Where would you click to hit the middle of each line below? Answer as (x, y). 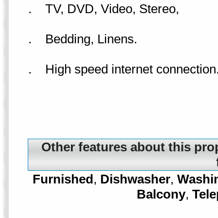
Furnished (63, 179)
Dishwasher (136, 179)
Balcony (161, 194)
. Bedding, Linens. (82, 39)
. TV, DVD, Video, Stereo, (103, 9)
